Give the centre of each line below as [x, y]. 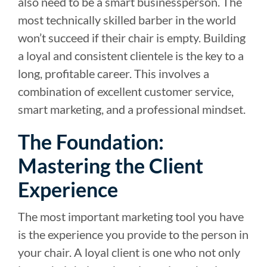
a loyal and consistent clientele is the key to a [131, 55]
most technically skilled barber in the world [127, 19]
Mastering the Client [111, 165]
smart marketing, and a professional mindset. [132, 109]
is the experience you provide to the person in [133, 234]
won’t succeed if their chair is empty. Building [132, 37]
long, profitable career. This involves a [114, 73]
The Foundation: [91, 141]
